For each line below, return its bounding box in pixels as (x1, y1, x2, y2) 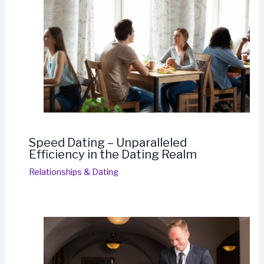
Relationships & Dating (28, 167, 118, 177)
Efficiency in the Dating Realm (28, 147, 197, 162)
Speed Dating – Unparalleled (28, 136, 187, 150)
